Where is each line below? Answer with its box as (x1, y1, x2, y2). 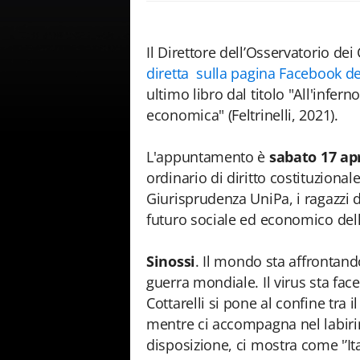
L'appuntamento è (146, 147, 269, 166)
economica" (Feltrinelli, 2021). (146, 105, 342, 125)
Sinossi (146, 252, 195, 271)
